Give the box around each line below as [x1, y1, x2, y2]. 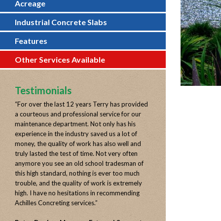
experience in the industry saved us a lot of [15, 130, 137, 138]
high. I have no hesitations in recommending [15, 189, 140, 197]
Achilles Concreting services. [15, 199, 95, 207]
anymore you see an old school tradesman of [15, 159, 144, 167]
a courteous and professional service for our [15, 110, 141, 118]
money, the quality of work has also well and [15, 140, 141, 147]
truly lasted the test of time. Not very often [15, 149, 138, 157]
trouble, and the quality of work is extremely [15, 179, 142, 187]
